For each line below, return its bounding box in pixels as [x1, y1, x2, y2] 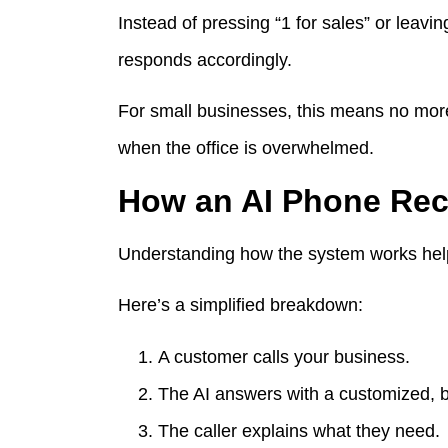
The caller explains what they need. [158, 420, 440, 441]
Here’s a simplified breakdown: [118, 295, 363, 316]
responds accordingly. [118, 49, 292, 70]
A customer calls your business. [158, 346, 410, 367]
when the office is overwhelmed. [118, 138, 374, 159]
